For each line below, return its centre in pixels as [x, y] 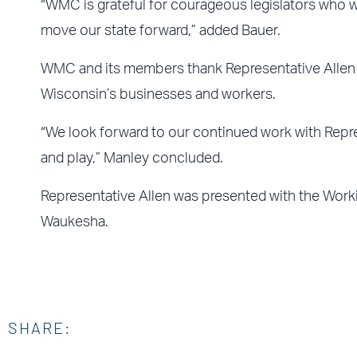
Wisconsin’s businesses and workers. [158, 94]
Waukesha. [74, 222]
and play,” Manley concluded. [131, 158]
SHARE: [40, 328]
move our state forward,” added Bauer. [160, 31]
